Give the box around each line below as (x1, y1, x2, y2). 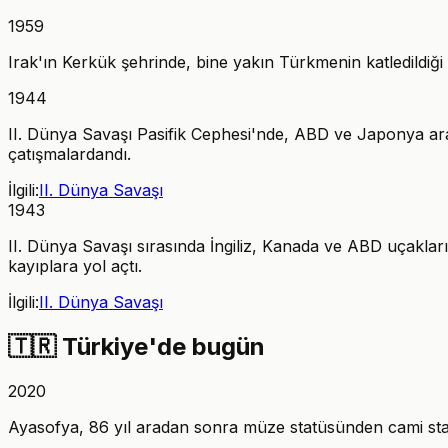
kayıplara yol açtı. (8, 255, 142, 276)
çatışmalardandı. (8, 143, 131, 164)
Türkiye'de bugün (62, 331, 265, 361)
